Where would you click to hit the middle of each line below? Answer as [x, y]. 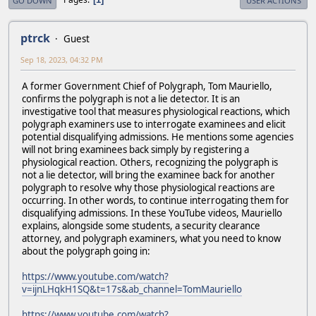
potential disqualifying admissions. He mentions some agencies [158, 137]
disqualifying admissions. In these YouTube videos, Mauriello [152, 213]
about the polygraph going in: [86, 251]
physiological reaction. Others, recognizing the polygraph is [150, 163]
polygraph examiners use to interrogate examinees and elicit [154, 124]
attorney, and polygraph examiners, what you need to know [151, 239]
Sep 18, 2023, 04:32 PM [62, 59]
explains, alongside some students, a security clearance [141, 226]
